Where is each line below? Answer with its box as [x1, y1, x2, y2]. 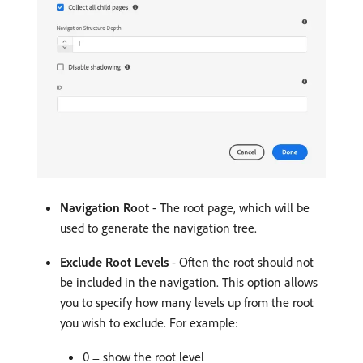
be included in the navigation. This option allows [60, 273, 318, 290]
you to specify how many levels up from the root [60, 293, 314, 310]
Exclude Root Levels [60, 253, 169, 270]
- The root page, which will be [149, 199, 310, 216]
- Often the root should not [169, 253, 314, 270]
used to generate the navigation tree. [60, 219, 257, 236]
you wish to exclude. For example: [60, 314, 238, 331]
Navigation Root [60, 199, 149, 216]
